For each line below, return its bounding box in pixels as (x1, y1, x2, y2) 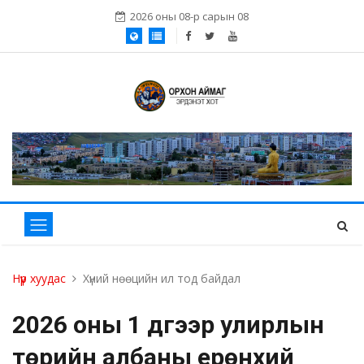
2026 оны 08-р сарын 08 (130, 9, 249, 24)
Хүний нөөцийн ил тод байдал (83, 271, 240, 287)
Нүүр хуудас (12, 271, 66, 287)
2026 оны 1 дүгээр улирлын (12, 310, 324, 340)
